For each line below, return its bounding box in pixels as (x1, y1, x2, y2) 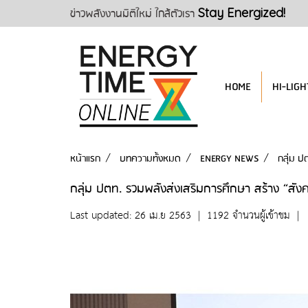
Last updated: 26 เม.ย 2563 (70, 206, 191, 225)
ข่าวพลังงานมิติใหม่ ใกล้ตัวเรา (70, 5, 198, 23)
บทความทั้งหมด (120, 151, 181, 167)
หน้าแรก (70, 151, 100, 167)
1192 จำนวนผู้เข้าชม (207, 206, 290, 225)
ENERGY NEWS (200, 151, 258, 167)
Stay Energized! (198, 5, 285, 21)
